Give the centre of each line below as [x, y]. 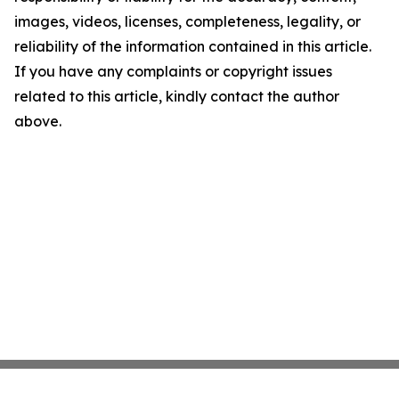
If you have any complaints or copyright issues [173, 72]
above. [38, 122]
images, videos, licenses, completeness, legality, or [187, 22]
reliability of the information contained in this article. [193, 47]
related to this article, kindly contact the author [177, 97]
